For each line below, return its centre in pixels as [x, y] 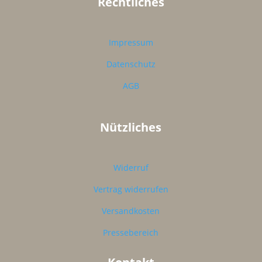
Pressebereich [131, 232]
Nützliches [131, 127]
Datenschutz [131, 64]
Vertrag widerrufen [131, 189]
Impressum [131, 42]
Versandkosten [131, 211]
